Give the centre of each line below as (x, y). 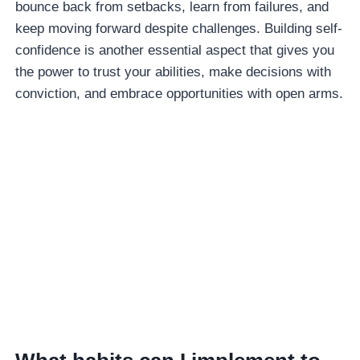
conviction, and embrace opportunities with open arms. (180, 94)
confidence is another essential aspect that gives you (175, 51)
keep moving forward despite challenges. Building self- (179, 29)
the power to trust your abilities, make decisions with (174, 72)
